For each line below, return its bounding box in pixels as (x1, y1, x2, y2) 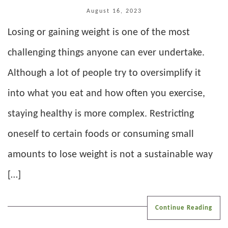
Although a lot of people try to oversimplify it (8, 68, 201, 78)
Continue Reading (155, 204, 212, 211)
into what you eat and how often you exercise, (8, 88, 205, 99)
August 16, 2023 (86, 8, 142, 14)
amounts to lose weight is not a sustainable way (8, 149, 213, 160)
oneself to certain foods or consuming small (8, 129, 194, 139)
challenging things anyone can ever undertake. (8, 47, 205, 58)
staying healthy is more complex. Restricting (8, 108, 194, 119)
